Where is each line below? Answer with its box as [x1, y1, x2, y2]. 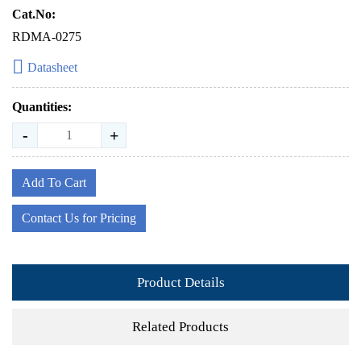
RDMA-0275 [12, 30, 81, 44]
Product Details [136, 274, 225, 290]
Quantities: [12, 100, 72, 114]
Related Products [132, 318, 229, 334]
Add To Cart [22, 176, 86, 189]
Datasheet [27, 60, 77, 74]
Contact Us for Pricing [22, 211, 136, 225]
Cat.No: [12, 7, 56, 21]
